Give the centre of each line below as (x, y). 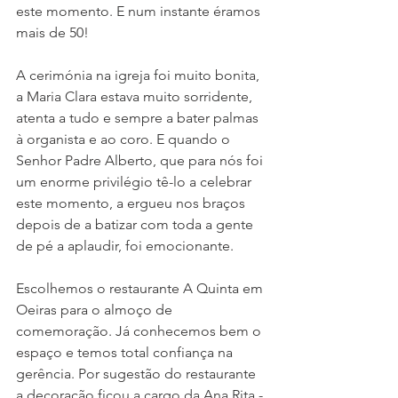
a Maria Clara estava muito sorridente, (136, 97)
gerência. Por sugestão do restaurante (138, 374)
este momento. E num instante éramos (140, 12)
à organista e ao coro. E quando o (125, 139)
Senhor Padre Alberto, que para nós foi (141, 161)
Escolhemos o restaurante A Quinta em (141, 289)
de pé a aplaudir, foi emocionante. (127, 246)
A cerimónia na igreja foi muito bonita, (139, 76)
